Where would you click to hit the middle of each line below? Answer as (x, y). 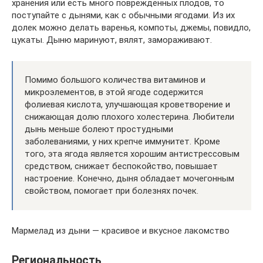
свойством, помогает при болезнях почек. (112, 190)
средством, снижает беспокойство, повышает (121, 166)
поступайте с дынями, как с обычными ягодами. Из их (123, 15)
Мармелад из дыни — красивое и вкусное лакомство (121, 230)
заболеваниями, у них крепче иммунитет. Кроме (122, 141)
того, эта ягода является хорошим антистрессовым (132, 154)
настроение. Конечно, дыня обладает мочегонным (129, 178)
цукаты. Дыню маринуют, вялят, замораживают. (112, 40)
